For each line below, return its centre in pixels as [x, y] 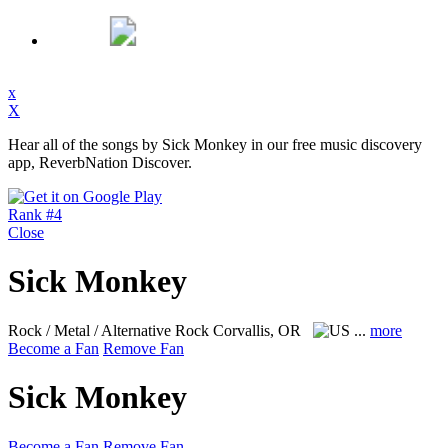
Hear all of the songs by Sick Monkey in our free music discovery [215, 144]
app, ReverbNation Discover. [100, 162]
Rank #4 [35, 214]
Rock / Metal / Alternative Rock [110, 330]
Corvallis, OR [259, 330]
